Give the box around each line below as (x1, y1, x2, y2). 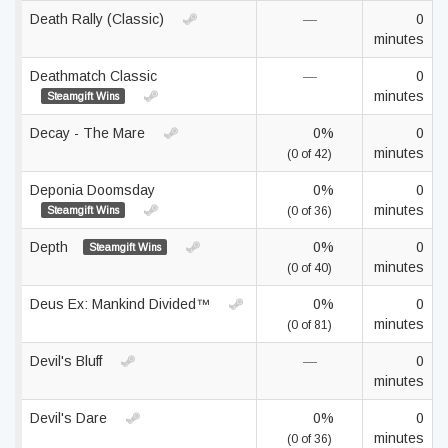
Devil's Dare (30, 410, 111, 426)
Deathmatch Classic (30, 68, 157, 84)
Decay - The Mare (30, 125, 149, 141)
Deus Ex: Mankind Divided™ (30, 296, 214, 312)
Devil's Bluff (30, 353, 106, 369)
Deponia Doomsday (30, 182, 155, 198)
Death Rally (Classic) (30, 11, 168, 27)
